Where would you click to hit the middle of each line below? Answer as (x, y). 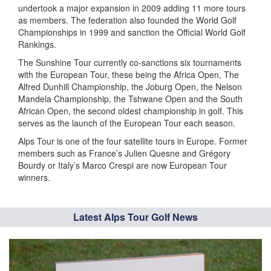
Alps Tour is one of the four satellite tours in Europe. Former (133, 141)
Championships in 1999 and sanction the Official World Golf (132, 32)
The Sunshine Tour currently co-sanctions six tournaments (130, 62)
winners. (34, 177)
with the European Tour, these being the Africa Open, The (129, 74)
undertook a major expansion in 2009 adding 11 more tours (132, 8)
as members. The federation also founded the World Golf (127, 20)
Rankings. (37, 44)
